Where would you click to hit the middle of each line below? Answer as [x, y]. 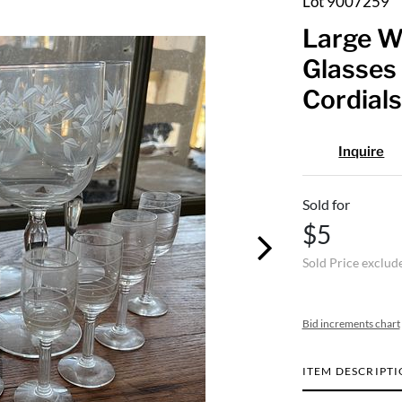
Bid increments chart [351, 323]
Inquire [362, 152]
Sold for [326, 204]
